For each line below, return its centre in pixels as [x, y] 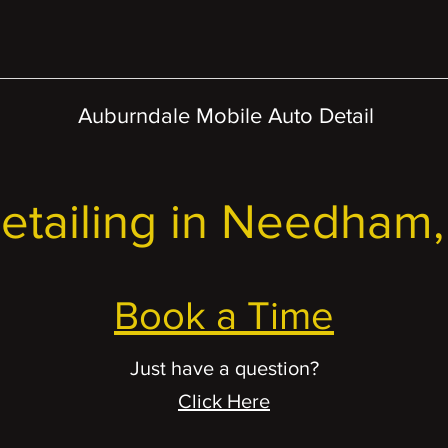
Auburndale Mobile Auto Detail [226, 115]
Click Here [224, 401]
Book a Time [224, 315]
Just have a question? [224, 368]
